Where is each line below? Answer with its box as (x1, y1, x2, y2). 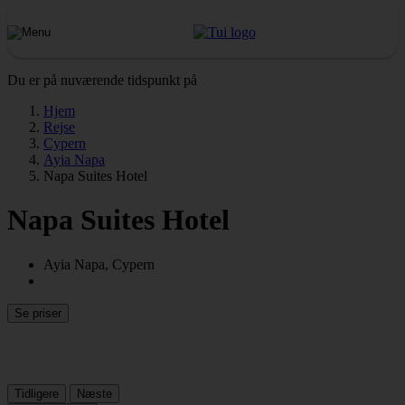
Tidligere (14, 386, 59, 400)
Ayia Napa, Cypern (43, 256, 155, 272)
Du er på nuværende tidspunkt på (7, 72, 197, 88)
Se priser (14, 306, 61, 320)
